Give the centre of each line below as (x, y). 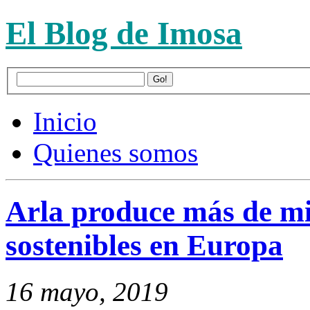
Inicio (65, 122)
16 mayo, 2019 (87, 292)
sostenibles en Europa (144, 246)
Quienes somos (116, 153)
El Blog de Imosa (124, 34)
